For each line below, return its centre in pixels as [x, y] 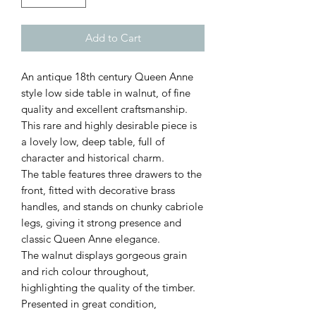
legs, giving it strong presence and [101, 223]
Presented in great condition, [89, 304]
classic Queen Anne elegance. [92, 239]
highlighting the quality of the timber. [108, 288]
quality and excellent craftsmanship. [106, 109]
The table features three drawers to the [111, 174]
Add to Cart [113, 38]
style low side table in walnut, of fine [106, 93]
